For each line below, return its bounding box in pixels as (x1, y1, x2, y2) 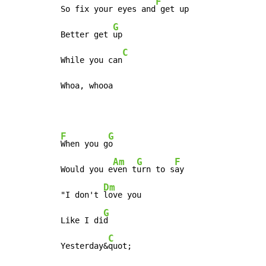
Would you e (61, 164, 113, 175)
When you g (61, 139, 108, 149)
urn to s (137, 164, 175, 175)
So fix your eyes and (61, 4, 156, 14)
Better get (61, 30, 113, 40)
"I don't (61, 190, 103, 200)
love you (103, 190, 141, 200)
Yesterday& (61, 241, 108, 251)
